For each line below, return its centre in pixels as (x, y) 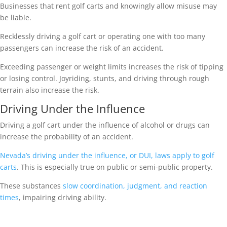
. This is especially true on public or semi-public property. (115, 167)
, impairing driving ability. (63, 198)
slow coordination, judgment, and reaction (135, 186)
